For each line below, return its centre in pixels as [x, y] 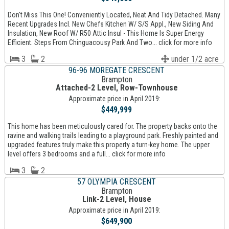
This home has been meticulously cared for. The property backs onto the [112, 127]
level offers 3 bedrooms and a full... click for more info [86, 154]
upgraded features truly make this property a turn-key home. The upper [108, 145]
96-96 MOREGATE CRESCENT [117, 71]
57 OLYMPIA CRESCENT [117, 182]
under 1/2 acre [194, 59]
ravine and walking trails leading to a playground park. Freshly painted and [113, 136]
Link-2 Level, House [117, 199]
